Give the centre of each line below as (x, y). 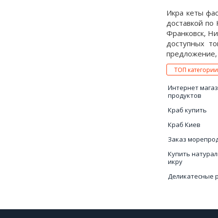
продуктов (185, 95)
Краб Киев (184, 125)
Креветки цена (191, 191)
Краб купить (187, 110)
